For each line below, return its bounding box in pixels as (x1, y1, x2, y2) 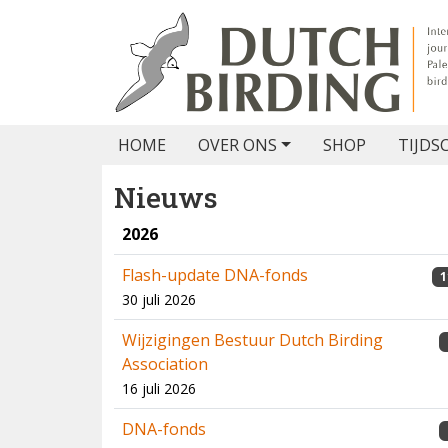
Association (122, 353, 208, 375)
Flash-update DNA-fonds (122, 264, 308, 286)
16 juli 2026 (122, 379, 196, 398)
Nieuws (114, 179, 218, 216)
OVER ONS (198, 134, 277, 156)
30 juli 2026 (122, 290, 196, 309)
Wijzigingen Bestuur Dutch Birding (122, 329, 383, 351)
